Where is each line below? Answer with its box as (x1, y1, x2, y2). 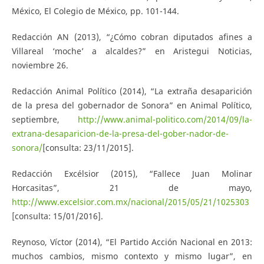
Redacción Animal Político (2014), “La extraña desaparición (11, 85, 253, 97)
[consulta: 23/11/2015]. (42, 141, 134, 153)
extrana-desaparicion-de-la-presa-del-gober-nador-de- (11, 127, 229, 139)
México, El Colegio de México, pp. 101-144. (11, 5, 179, 16)
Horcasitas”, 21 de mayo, (11, 181, 253, 193)
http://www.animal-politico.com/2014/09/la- (78, 113, 253, 125)
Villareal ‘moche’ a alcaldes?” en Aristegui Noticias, (11, 45, 253, 57)
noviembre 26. (11, 59, 68, 71)
